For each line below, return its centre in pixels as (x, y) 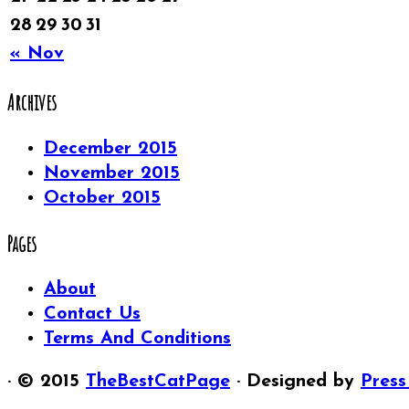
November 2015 (112, 173)
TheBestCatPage (158, 382)
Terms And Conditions (137, 339)
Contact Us (92, 315)
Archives (32, 103)
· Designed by (295, 382)
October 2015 (102, 198)
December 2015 (110, 148)
